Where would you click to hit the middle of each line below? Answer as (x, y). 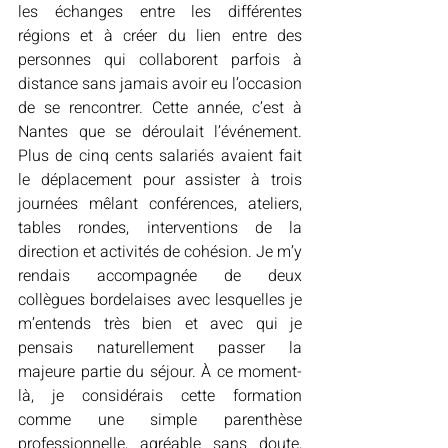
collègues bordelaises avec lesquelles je (160, 300)
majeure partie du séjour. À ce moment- (160, 372)
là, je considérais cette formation (160, 396)
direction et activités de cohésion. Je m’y (160, 252)
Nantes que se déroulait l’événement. (160, 132)
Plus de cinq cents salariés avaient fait (160, 156)
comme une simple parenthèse (160, 420)
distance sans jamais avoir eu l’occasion (160, 84)
